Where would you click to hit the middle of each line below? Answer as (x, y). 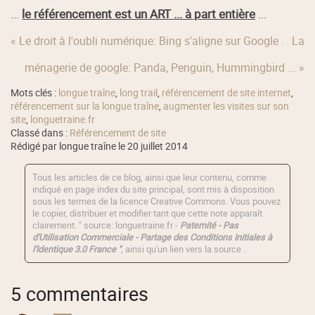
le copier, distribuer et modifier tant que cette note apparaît (148, 213)
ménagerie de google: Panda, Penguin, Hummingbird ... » (164, 67)
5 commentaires (80, 294)
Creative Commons (188, 201)
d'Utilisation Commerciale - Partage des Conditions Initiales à (153, 237)
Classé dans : (40, 133)
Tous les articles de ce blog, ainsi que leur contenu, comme (150, 177)
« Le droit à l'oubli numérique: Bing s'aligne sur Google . (148, 40)
